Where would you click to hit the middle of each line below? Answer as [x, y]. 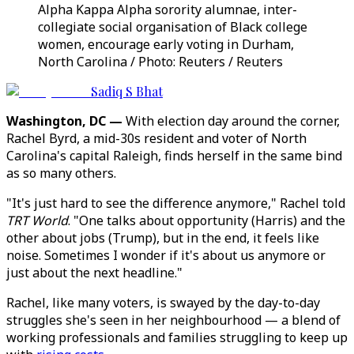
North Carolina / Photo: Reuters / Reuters [160, 62]
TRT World [37, 220]
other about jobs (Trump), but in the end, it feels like [163, 238]
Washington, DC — [64, 121]
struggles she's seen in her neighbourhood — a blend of [173, 320]
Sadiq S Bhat [127, 91]
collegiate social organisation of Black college [173, 27]
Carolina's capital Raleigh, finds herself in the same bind [174, 156]
